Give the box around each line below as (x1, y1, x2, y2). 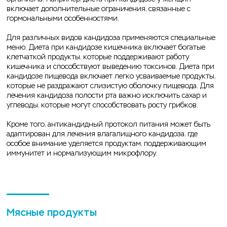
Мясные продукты (7, 206, 97, 219)
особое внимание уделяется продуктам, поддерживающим (7, 139, 206, 148)
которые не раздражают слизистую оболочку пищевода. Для (7, 81, 214, 90)
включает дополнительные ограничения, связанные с (7, 4, 191, 13)
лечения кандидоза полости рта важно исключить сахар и (7, 91, 207, 100)
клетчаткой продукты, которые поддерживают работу (7, 52, 189, 61)
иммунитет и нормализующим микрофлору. (7, 148, 157, 158)
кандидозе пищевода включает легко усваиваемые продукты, (7, 71, 215, 81)
